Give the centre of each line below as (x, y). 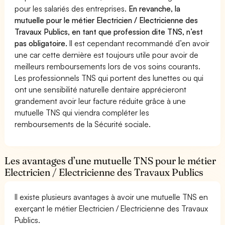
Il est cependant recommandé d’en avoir (140, 43)
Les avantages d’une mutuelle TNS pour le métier (110, 160)
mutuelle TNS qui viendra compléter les (82, 112)
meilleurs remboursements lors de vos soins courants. (108, 66)
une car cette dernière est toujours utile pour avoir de (107, 54)
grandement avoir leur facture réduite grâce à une (100, 101)
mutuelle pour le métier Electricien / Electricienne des (106, 20)
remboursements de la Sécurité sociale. (83, 124)
